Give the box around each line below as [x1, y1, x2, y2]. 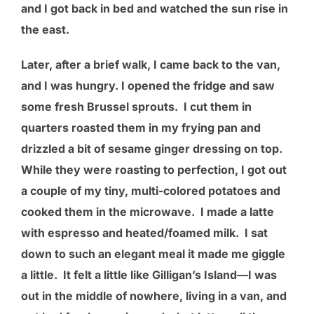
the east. [21, 22, 69, 36]
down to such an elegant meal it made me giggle [21, 246, 285, 261]
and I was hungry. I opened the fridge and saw [21, 78, 275, 93]
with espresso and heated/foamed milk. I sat [21, 225, 268, 240]
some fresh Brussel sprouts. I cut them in [21, 99, 252, 114]
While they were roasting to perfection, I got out [21, 162, 287, 177]
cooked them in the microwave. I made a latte [21, 204, 274, 219]
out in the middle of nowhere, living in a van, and [21, 288, 287, 303]
